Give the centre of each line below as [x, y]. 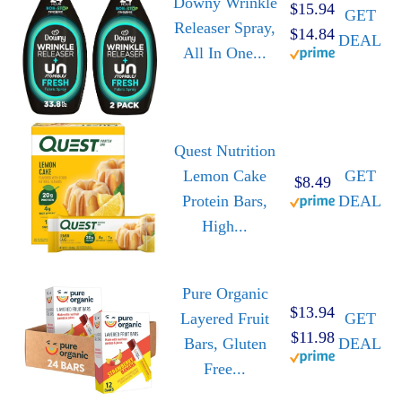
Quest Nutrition [225, 151]
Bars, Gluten [225, 344]
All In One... [225, 53]
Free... [225, 369]
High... [225, 227]
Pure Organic [225, 294]
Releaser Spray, [225, 28]
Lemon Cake [225, 176]
